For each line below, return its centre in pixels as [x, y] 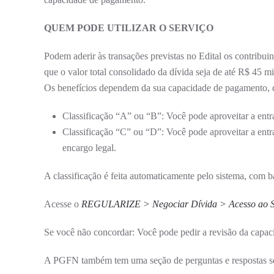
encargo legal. [89, 147]
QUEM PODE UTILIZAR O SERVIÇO [129, 28]
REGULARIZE [112, 204]
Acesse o [63, 204]
